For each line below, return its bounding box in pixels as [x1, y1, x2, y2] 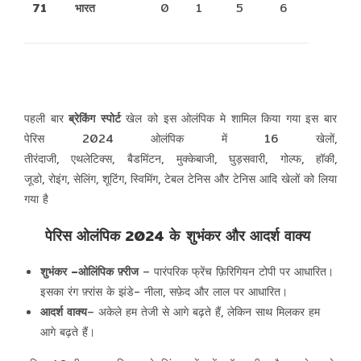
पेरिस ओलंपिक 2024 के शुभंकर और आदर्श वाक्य [44, 224, 317, 248]
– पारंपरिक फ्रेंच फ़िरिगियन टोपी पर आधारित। [138, 263, 334, 281]
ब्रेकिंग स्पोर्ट [68, 110, 121, 128]
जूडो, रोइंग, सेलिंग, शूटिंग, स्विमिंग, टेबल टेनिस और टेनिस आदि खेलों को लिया [23, 170, 338, 189]
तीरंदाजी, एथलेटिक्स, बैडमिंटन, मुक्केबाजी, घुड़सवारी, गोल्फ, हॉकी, [23, 150, 338, 168]
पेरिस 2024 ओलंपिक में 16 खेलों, [23, 130, 338, 148]
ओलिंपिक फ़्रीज [77, 263, 139, 281]
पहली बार [23, 110, 69, 128]
